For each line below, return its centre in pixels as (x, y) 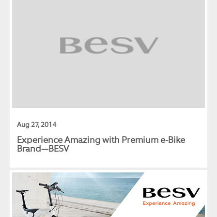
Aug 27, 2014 (37, 124)
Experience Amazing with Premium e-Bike (101, 140)
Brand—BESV (43, 148)
